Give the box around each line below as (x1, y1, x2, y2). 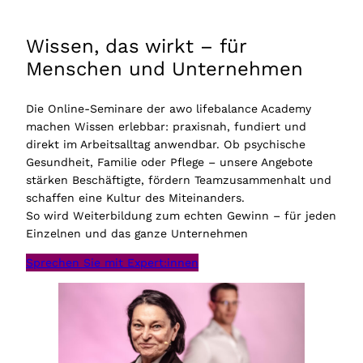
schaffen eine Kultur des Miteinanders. (26, 190, 245, 204)
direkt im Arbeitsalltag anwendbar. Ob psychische (26, 137, 305, 151)
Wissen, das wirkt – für (26, 34, 246, 58)
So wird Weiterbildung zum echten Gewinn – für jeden (26, 208, 336, 222)
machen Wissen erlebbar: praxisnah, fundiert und (26, 119, 306, 133)
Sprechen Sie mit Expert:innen (26, 255, 199, 269)
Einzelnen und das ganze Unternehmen (26, 226, 248, 240)
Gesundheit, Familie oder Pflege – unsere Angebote (26, 155, 313, 169)
